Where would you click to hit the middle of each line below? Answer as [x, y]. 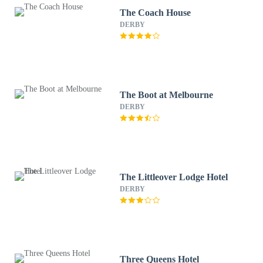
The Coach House [156, 13]
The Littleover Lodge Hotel [174, 177]
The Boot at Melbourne [167, 95]
